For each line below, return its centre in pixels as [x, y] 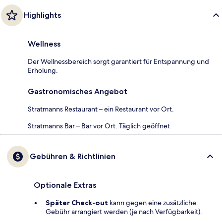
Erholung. [43, 71]
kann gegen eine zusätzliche [152, 203]
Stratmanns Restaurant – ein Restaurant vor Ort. [101, 109]
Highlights [42, 15]
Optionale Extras [65, 185]
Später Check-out [77, 203]
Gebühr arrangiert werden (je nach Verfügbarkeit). [124, 212]
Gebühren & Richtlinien [73, 157]
